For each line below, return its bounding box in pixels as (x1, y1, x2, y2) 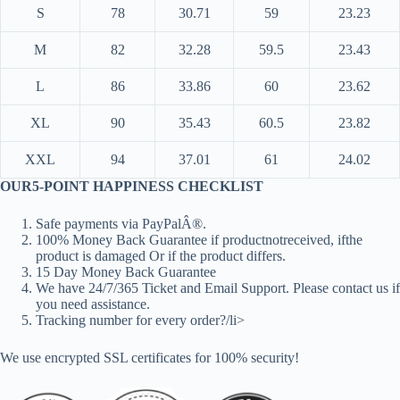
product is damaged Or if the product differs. (36, 248, 286, 264)
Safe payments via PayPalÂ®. (36, 216, 206, 232)
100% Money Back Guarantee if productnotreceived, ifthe (36, 232, 362, 248)
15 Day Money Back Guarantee (36, 264, 216, 280)
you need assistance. (36, 296, 150, 312)
